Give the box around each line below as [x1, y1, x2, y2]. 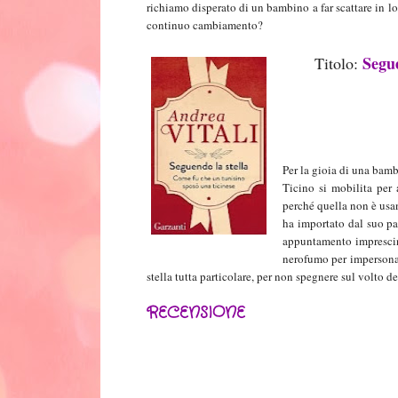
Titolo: [314, 52, 362, 75]
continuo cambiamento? [146, 17, 263, 34]
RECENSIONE [146, 301, 245, 325]
